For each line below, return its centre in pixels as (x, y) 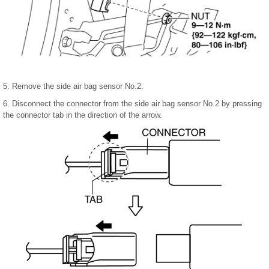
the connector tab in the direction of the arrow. (83, 115)
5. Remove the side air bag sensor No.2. (73, 86)
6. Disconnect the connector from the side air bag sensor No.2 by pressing (132, 104)
